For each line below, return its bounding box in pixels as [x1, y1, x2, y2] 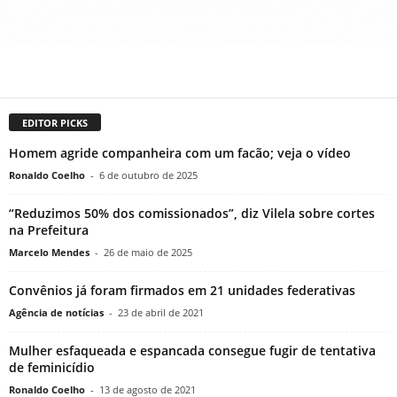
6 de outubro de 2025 [99, 168, 198, 183]
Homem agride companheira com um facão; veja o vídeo [9, 144, 351, 162]
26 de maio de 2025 [104, 245, 192, 260]
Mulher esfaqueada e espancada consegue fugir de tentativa [9, 342, 376, 360]
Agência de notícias [9, 306, 104, 320]
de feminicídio [9, 359, 95, 377]
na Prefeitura [9, 222, 89, 239]
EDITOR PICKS [22, 116, 88, 130]
